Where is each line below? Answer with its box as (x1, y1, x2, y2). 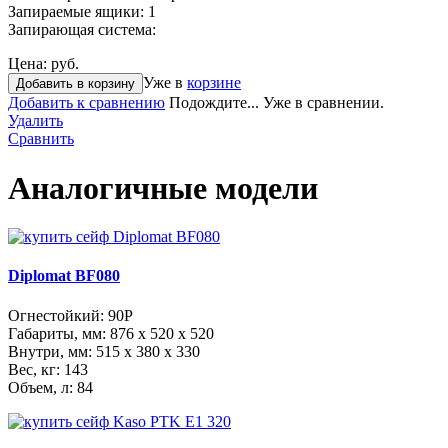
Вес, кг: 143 (8, 360, 88, 378)
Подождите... (169, 94, 259, 112)
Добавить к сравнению (8, 94, 165, 112)
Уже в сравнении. (263, 94, 384, 112)
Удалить (8, 112, 63, 130)
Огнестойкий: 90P (8, 306, 133, 324)
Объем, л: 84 (8, 378, 93, 396)
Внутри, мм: (8, 342, 96, 360)
